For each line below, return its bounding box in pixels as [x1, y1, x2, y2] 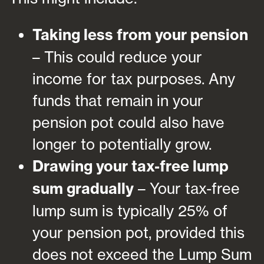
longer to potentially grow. [32, 134, 212, 153]
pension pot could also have [32, 113, 225, 131]
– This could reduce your [32, 47, 202, 66]
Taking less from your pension [32, 25, 248, 44]
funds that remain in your [32, 91, 203, 110]
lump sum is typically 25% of [32, 201, 227, 220]
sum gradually [32, 179, 134, 198]
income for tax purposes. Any [32, 69, 235, 88]
